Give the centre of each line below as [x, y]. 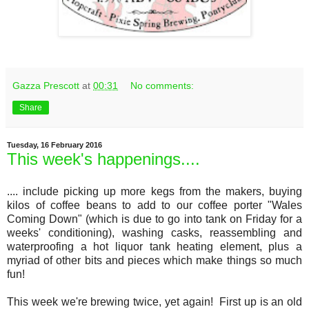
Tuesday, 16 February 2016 [54, 145]
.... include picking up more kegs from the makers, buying [154, 192]
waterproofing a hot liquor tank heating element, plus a [154, 247]
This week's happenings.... [103, 159]
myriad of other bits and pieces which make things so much [154, 261]
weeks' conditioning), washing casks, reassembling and [154, 233]
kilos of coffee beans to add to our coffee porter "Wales [154, 206]
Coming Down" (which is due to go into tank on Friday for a [154, 219]
